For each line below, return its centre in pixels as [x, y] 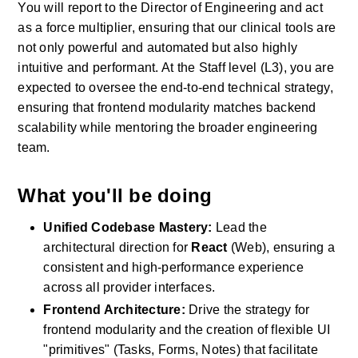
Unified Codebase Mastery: [128, 227]
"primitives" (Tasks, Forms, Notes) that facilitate [181, 350]
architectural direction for [117, 247]
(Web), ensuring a [281, 247]
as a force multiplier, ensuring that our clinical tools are [177, 28]
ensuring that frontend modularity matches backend [167, 107]
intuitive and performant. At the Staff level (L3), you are [176, 68]
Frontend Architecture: [114, 310]
